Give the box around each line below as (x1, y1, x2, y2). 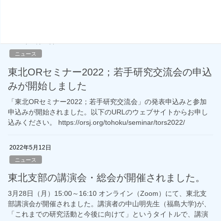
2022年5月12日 (9, 144, 51, 151)
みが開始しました (8, 80, 87, 91)
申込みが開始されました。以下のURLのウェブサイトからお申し (8, 108, 208, 116)
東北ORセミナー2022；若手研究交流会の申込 (8, 66, 212, 77)
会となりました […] (8, 12, 69, 20)
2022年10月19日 (9, 37, 55, 45)
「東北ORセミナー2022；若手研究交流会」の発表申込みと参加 (8, 97, 207, 106)
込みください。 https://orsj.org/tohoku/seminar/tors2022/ (8, 118, 185, 126)
